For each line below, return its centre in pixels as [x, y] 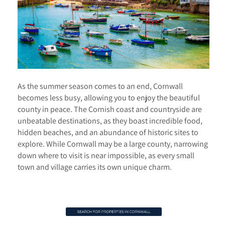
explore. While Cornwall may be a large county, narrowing [113, 144]
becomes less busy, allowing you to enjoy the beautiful [109, 98]
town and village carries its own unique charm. [95, 167]
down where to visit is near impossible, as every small [106, 155]
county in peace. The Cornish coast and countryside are [110, 109]
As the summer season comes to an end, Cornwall [100, 86]
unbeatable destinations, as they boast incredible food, [110, 121]
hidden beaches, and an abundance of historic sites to [108, 132]
